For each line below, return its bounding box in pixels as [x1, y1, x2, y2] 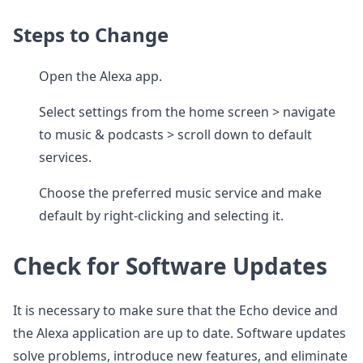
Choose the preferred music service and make [39, 184, 322, 202]
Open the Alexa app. [39, 67, 162, 85]
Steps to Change [13, 21, 169, 48]
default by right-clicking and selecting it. [39, 207, 284, 224]
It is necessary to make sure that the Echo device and [13, 301, 338, 319]
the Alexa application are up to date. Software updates [13, 324, 346, 342]
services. [39, 148, 92, 166]
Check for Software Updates [13, 250, 327, 281]
